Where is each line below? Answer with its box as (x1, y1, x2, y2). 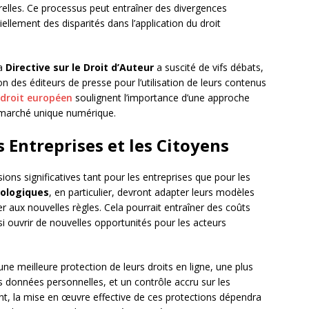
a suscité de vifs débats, (154, 61, 263, 74)
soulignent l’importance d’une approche (72, 91, 250, 105)
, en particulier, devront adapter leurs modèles (49, 186, 255, 199)
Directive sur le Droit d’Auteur (6, 61, 154, 74)
